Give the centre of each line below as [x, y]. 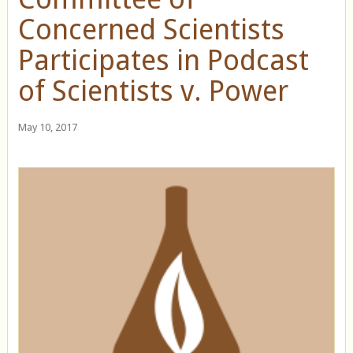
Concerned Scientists [151, 30]
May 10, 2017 [47, 128]
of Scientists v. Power [153, 91]
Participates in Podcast [163, 61]
